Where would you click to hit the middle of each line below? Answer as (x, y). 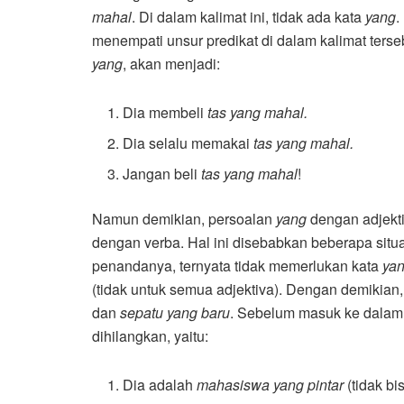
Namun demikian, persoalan (184, 219)
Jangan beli (162, 174)
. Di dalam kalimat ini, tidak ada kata (248, 17)
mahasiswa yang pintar (271, 385)
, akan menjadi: (171, 64)
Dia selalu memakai (188, 143)
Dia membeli (165, 113)
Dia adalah (160, 385)
